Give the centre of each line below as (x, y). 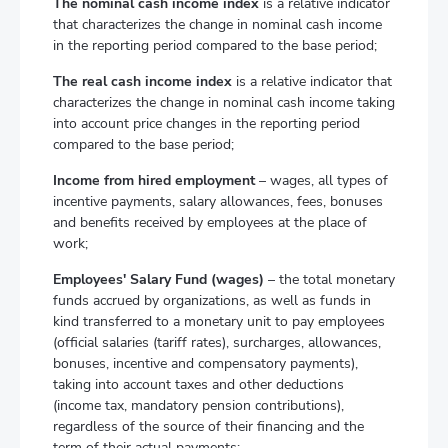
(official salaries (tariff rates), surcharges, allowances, (217, 342)
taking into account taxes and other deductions (198, 384)
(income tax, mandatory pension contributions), (198, 405)
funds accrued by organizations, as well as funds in (212, 300)
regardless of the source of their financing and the (208, 426)
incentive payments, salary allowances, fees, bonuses (218, 201)
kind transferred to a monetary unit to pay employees (219, 321)
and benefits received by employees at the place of (210, 222)
